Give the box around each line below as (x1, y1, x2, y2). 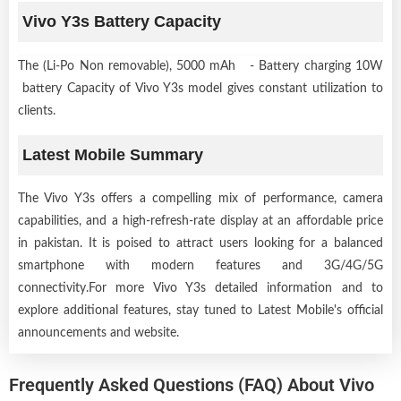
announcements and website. (18, 326, 179, 339)
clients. (18, 104, 55, 117)
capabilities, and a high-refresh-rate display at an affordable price (18, 214, 383, 227)
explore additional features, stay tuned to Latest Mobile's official (18, 303, 383, 317)
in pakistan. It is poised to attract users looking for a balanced (18, 236, 383, 250)
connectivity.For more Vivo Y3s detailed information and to (18, 281, 383, 294)
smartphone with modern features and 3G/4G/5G (18, 259, 383, 272)
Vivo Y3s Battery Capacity (22, 12, 221, 30)
